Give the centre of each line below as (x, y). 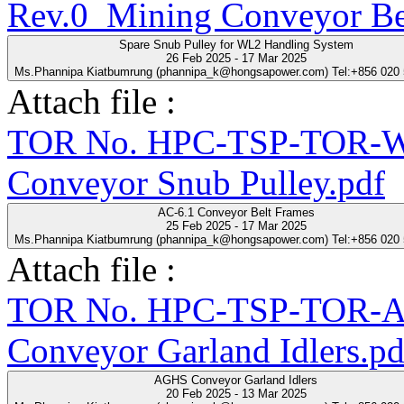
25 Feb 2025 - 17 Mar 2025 (236, 225)
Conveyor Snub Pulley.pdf (196, 182)
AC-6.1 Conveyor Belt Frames (236, 212)
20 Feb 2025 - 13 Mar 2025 (236, 393)
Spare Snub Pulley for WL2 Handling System (236, 44)
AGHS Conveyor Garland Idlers (236, 380)
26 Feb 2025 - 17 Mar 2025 (236, 58)
